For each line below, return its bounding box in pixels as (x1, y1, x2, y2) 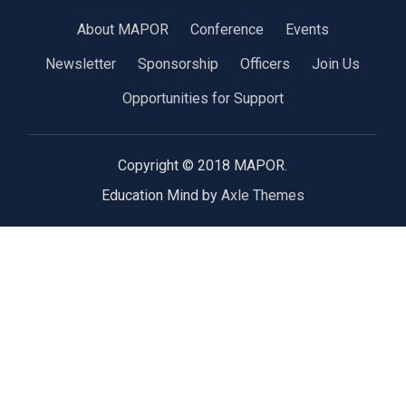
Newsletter (45, 54, 117, 72)
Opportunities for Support (121, 89, 284, 107)
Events (285, 20, 329, 38)
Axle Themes (220, 186, 304, 204)
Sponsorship (138, 54, 219, 72)
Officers (240, 54, 291, 72)
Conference (189, 20, 264, 38)
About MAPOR (76, 20, 169, 38)
